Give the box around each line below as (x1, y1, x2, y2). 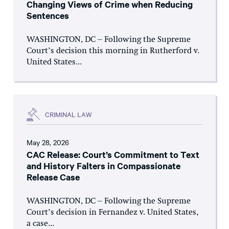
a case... (27, 219, 54, 228)
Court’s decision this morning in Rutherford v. (27, 47, 199, 55)
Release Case (27, 170, 80, 183)
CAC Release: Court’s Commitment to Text (27, 148, 199, 161)
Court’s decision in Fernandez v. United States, (27, 208, 198, 217)
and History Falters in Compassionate (27, 159, 180, 172)
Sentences (27, 9, 69, 21)
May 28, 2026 (27, 136, 69, 147)
